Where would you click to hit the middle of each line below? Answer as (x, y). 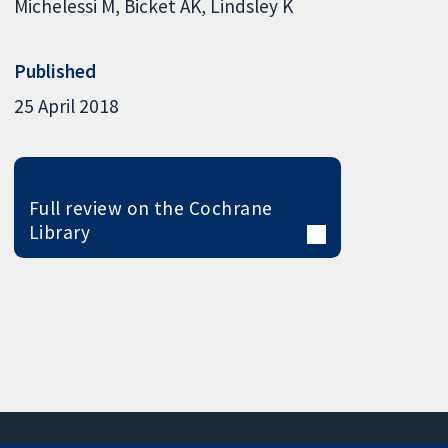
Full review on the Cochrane (150, 207)
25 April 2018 (67, 106)
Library (59, 231)
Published (55, 70)
